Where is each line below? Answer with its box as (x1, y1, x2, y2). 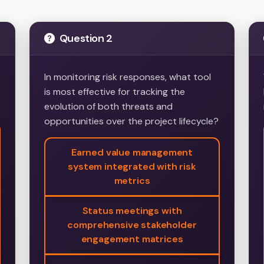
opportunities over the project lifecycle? (44, 115, 219, 128)
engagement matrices (81, 233, 183, 246)
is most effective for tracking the (44, 85, 186, 98)
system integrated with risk (68, 160, 196, 173)
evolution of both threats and (44, 100, 173, 113)
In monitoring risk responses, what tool (44, 71, 212, 84)
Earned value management (71, 146, 193, 159)
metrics (114, 174, 150, 187)
